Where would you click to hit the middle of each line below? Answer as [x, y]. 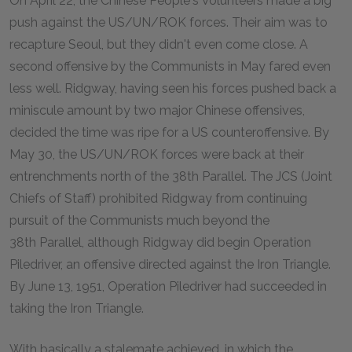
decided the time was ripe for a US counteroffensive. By [169, 132]
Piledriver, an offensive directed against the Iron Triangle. [170, 264]
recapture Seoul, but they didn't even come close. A [159, 44]
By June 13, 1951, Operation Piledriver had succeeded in [168, 286]
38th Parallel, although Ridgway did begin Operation [160, 242]
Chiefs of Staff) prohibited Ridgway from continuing [158, 198]
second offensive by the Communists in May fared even [170, 66]
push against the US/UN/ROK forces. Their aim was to [169, 22]
